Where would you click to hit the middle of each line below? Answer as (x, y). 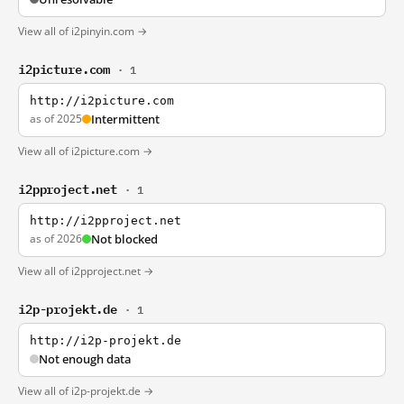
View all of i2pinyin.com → (83, 31)
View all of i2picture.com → (85, 151)
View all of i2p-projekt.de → (86, 391)
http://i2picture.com (102, 101)
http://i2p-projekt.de (106, 340)
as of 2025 (56, 119)
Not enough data (85, 359)
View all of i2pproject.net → (86, 271)
